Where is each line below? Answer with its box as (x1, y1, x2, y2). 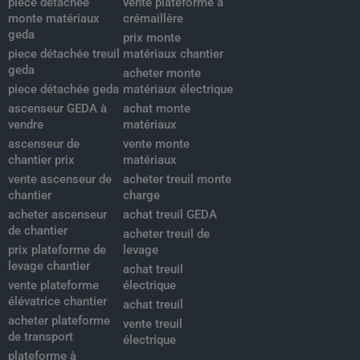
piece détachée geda (8, 82, 119, 97)
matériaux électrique (122, 82, 233, 97)
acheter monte (122, 66, 201, 81)
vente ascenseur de (8, 172, 112, 187)
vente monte (122, 137, 190, 152)
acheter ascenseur (8, 207, 107, 223)
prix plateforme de (8, 243, 106, 258)
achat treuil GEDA (122, 207, 217, 223)
